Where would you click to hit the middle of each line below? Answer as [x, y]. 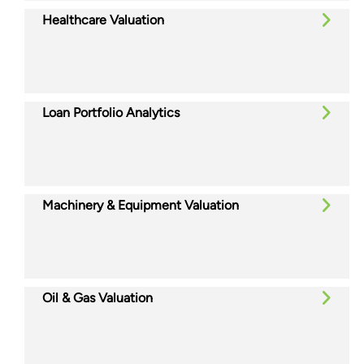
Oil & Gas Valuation [97, 297]
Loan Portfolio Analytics [111, 112]
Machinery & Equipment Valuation [141, 205]
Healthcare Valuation [103, 19]
